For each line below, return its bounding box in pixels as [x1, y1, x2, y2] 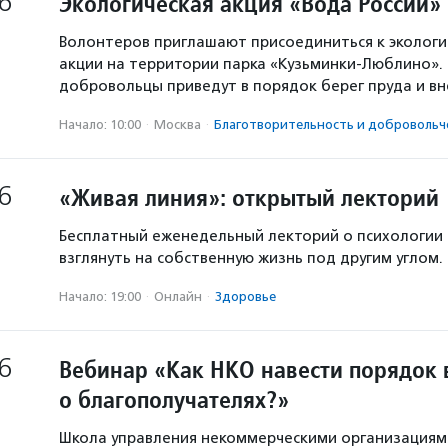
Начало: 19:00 [59, 289, 141, 304]
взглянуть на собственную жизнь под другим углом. [59, 249, 443, 267]
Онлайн [154, 289, 202, 304]
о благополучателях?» [59, 384, 289, 415]
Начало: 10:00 [59, 117, 141, 132]
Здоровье [215, 289, 276, 304]
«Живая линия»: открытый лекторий [59, 182, 439, 213]
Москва [154, 117, 201, 132]
